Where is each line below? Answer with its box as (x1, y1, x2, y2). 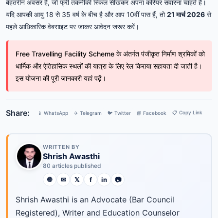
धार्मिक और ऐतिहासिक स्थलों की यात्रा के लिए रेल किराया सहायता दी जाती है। (16, 61, 202, 70)
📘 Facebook (137, 109, 166, 116)
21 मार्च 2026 (167, 10, 205, 18)
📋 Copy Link (172, 109, 202, 115)
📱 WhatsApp (37, 109, 68, 116)
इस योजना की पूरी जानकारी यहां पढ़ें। (16, 73, 106, 82)
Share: (6, 108, 30, 118)
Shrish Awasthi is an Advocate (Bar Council (16, 195, 174, 205)
